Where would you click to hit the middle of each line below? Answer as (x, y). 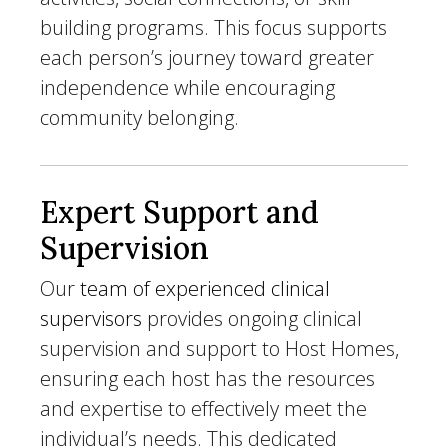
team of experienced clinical (205, 288)
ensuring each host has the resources (207, 378)
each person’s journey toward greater (207, 57)
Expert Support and (179, 212)
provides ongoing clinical (252, 318)
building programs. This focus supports (213, 27)
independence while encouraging (187, 87)
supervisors (91, 318)
